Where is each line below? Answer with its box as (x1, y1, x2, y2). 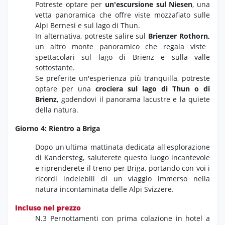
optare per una (35, 83, 95, 93)
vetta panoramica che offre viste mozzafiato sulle (35, 10, 210, 20)
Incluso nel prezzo (15, 202, 81, 212)
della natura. (35, 104, 78, 115)
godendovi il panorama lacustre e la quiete (59, 94, 210, 104)
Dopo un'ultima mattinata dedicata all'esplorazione (35, 142, 210, 152)
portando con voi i (146, 163, 210, 173)
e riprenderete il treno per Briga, (35, 163, 147, 173)
